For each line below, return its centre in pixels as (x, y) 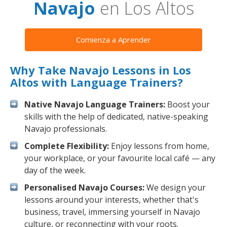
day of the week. (55, 170)
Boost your (187, 104)
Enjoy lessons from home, (159, 146)
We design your (175, 187)
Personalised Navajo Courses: (84, 187)
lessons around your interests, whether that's (111, 200)
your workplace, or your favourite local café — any (120, 158)
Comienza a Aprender (113, 40)
